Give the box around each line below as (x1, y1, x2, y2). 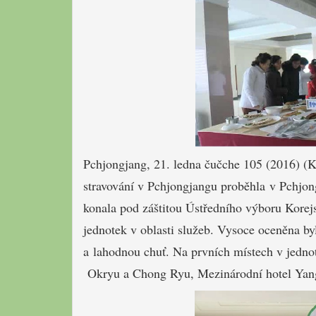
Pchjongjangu (147, 176, 217, 194)
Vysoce (217, 220, 255, 238)
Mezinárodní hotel (194, 264, 295, 281)
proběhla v (221, 176, 276, 194)
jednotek (83, 220, 127, 238)
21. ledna (154, 154, 201, 172)
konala (83, 198, 116, 216)
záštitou (142, 198, 182, 216)
